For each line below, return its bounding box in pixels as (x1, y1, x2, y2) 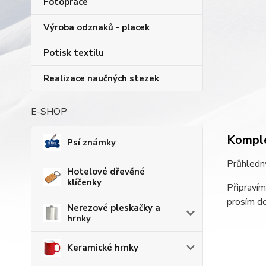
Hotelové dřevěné (67, 166, 145, 178)
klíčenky (67, 176, 102, 188)
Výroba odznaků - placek (43, 21, 150, 33)
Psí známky (67, 137, 116, 148)
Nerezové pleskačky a (67, 202, 160, 214)
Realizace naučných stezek (43, 72, 159, 84)
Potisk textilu (43, 47, 104, 59)
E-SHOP (31, 105, 67, 118)
